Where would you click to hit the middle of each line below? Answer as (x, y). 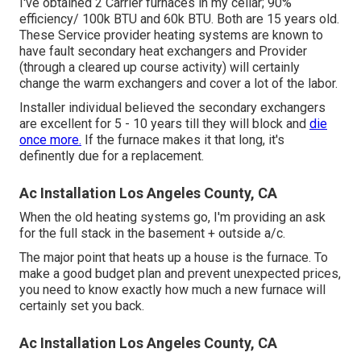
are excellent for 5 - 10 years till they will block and (164, 124)
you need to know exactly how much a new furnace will (172, 290)
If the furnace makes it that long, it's (183, 140)
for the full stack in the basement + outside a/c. (152, 234)
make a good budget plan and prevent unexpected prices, (180, 274)
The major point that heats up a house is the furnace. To (174, 258)
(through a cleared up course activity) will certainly (160, 68)
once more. (50, 140)
